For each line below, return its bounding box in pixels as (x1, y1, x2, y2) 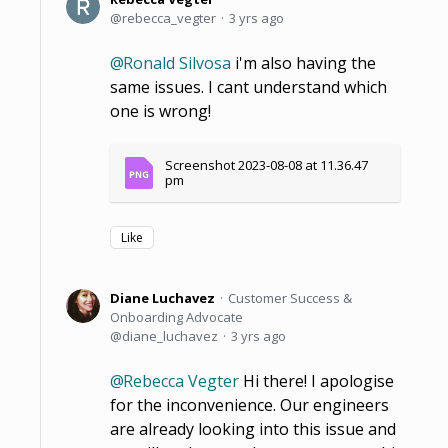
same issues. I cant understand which (110, 75, 387, 98)
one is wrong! (110, 99, 211, 122)
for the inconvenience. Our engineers (110, 393, 389, 416)
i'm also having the (231, 51, 376, 74)
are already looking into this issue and (110, 417, 396, 440)
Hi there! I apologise (239, 369, 394, 392)
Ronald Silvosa (123, 51, 231, 74)
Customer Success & (228, 288, 352, 307)
